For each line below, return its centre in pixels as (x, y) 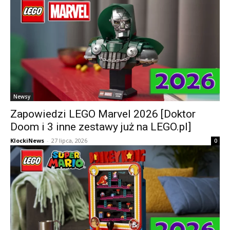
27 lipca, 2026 (69, 140)
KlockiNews (27, 140)
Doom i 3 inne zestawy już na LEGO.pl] (101, 127)
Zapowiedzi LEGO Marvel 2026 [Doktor (103, 114)
